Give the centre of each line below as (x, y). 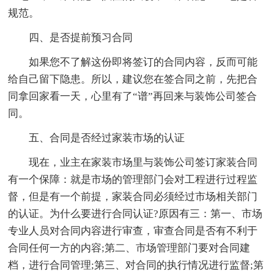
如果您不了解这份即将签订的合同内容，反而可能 (143, 62)
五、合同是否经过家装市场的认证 (107, 138)
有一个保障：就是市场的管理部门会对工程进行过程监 (133, 180)
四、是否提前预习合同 (81, 38)
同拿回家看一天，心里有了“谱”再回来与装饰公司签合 (133, 97)
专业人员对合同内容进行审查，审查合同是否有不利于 (133, 231)
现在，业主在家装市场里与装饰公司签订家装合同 (143, 163)
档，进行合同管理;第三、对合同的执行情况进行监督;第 (136, 265)
